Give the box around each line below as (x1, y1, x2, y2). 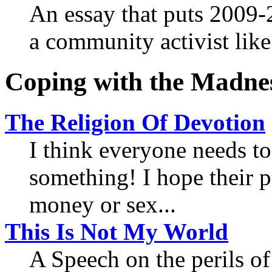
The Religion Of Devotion (5, 109, 265, 136)
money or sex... (29, 191, 176, 218)
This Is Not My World (5, 219, 228, 245)
